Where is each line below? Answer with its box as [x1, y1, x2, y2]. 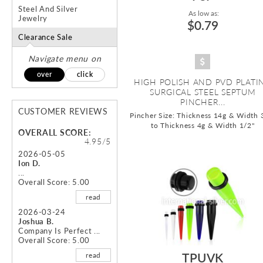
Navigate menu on [28, 53, 102, 64]
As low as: [186, 9, 219, 18]
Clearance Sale [18, 32, 73, 42]
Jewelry [18, 14, 48, 23]
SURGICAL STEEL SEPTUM [150, 87, 256, 97]
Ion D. [18, 159, 41, 168]
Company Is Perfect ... [18, 226, 101, 236]
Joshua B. [18, 217, 55, 227]
